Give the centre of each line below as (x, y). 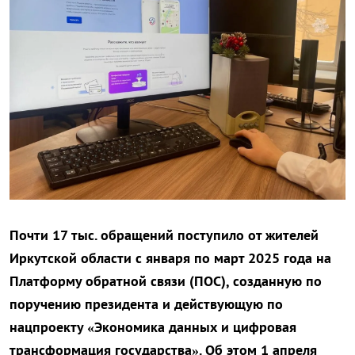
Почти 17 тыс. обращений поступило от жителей (164, 235)
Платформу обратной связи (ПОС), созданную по (166, 281)
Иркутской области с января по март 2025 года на (170, 258)
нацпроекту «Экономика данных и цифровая (153, 327)
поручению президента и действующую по (146, 304)
